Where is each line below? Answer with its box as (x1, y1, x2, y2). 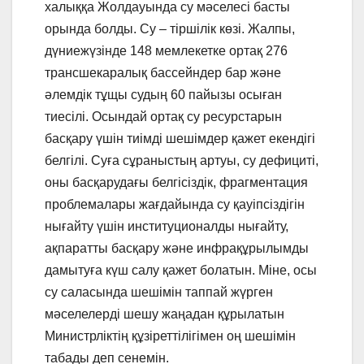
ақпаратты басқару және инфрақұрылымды (45, 241, 309, 256)
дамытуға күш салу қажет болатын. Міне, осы (45, 263, 317, 278)
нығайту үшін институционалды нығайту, (45, 219, 288, 234)
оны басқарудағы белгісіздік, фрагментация (45, 175, 308, 190)
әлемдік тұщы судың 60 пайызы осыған (45, 88, 282, 102)
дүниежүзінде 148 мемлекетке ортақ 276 (45, 44, 288, 58)
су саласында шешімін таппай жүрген (45, 285, 273, 300)
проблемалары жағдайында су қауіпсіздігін (45, 197, 305, 212)
